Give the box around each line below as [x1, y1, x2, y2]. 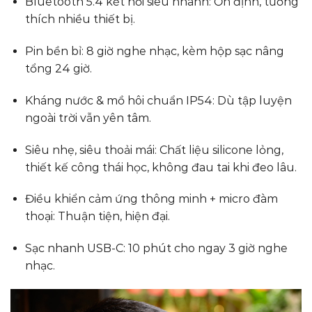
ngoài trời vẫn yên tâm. [24, 111, 151, 125]
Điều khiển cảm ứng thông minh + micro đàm [24, 192, 278, 206]
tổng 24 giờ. [24, 62, 92, 76]
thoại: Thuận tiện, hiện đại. [24, 210, 170, 224]
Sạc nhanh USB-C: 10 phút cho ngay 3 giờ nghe [24, 242, 288, 256]
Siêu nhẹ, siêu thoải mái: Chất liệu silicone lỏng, [24, 143, 283, 157]
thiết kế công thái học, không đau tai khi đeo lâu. [24, 160, 297, 174]
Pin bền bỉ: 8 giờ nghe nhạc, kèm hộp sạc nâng [24, 45, 284, 58]
